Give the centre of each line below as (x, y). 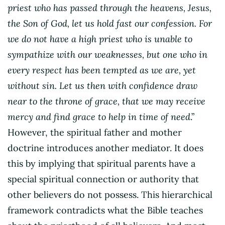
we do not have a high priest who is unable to (100, 39)
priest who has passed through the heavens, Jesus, (109, 8)
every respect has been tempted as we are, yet (102, 70)
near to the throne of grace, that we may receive (106, 101)
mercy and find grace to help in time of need (99, 117)
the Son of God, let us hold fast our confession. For (110, 23)
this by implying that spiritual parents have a (101, 163)
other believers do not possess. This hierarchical (110, 194)
